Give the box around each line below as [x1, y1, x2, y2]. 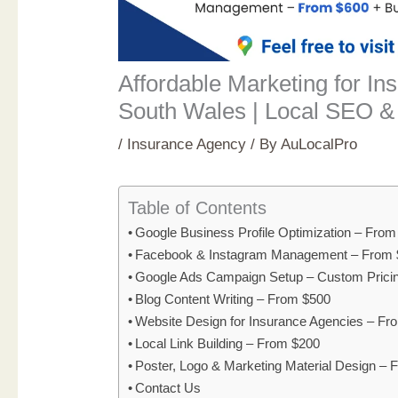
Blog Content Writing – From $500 [135, 291, 331, 306]
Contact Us [135, 379, 202, 395]
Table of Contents [128, 197, 267, 218]
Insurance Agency [127, 135, 247, 153]
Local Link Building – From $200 [135, 335, 321, 351]
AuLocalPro [281, 135, 358, 153]
